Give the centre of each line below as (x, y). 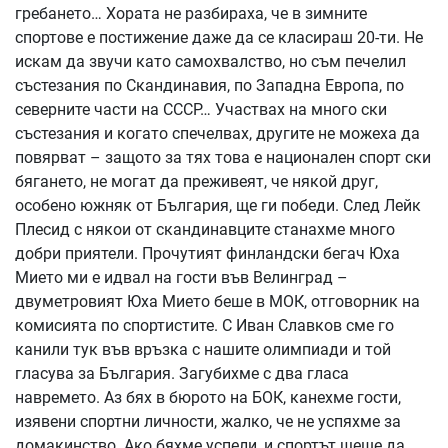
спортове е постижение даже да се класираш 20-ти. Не (219, 37)
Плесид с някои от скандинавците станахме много (205, 229)
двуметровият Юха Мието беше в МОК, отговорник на (217, 301)
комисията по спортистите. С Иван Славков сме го (204, 325)
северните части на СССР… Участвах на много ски (201, 109)
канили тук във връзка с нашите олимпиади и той (203, 349)
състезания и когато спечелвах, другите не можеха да (217, 133)
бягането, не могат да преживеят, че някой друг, (196, 181)
